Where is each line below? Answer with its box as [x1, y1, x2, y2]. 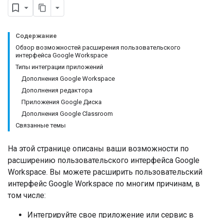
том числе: [8, 191, 46, 200]
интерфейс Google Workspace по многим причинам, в [8, 179, 200, 188]
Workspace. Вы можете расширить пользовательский [8, 167, 202, 177]
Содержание [16, 32, 57, 39]
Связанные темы [16, 122, 66, 129]
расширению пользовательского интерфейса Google [8, 156, 200, 165]
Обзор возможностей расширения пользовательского [16, 44, 181, 51]
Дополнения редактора [21, 87, 92, 94]
